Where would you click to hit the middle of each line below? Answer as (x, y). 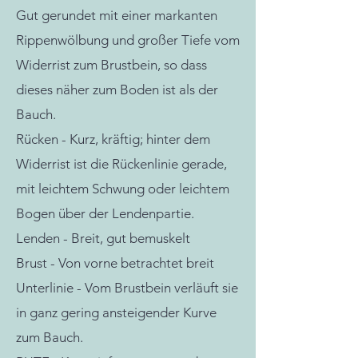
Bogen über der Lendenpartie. (105, 213)
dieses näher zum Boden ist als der (117, 89)
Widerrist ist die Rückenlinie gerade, (123, 164)
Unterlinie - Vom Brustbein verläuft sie (127, 288)
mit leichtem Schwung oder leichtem (123, 189)
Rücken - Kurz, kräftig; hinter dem (113, 139)
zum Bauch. (50, 337)
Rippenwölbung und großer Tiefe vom (128, 40)
